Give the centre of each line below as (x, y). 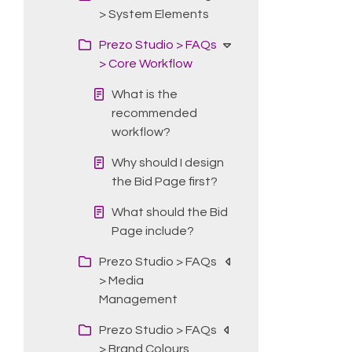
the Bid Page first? (165, 181)
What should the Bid (170, 212)
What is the (145, 94)
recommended (154, 113)
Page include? (153, 231)
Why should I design (168, 162)
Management (138, 299)
